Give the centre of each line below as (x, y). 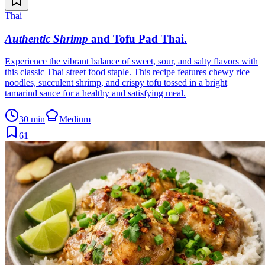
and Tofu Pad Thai (138, 38)
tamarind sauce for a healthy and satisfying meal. (95, 93)
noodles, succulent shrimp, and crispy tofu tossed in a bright (116, 83)
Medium (75, 119)
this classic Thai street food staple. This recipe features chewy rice (127, 72)
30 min (32, 119)
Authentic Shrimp (46, 38)
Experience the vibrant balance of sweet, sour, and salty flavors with (131, 62)
